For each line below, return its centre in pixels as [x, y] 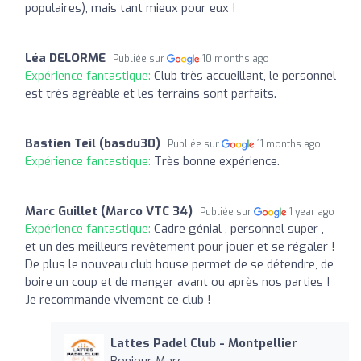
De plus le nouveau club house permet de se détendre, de [179, 264]
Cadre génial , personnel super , [239, 228]
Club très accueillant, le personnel [245, 75]
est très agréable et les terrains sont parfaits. [151, 93]
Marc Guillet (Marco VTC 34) [109, 211]
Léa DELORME [65, 58]
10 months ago [236, 58]
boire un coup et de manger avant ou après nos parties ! [178, 282]
